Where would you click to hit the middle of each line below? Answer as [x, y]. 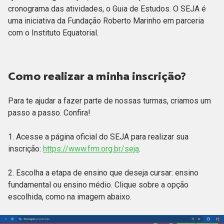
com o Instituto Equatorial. [54, 32]
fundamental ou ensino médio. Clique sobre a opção [98, 184]
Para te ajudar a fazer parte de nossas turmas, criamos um [109, 100]
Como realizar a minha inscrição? [98, 76]
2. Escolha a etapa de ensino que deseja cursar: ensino [103, 172]
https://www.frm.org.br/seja [91, 148]
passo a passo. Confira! [50, 112]
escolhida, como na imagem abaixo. [70, 196]
